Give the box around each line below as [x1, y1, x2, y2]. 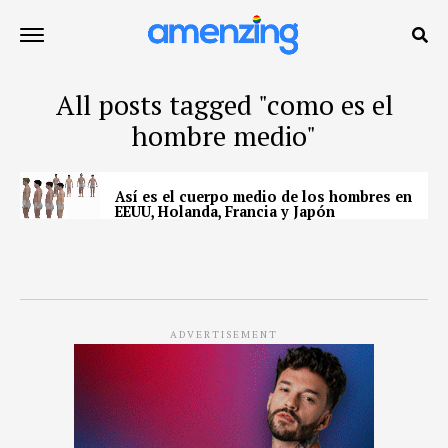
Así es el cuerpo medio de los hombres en [115, 187, 412, 206]
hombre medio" [132, 118, 316, 154]
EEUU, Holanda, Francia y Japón [115, 202, 335, 221]
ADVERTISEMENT [170, 328, 278, 341]
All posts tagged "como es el [55, 87, 393, 123]
